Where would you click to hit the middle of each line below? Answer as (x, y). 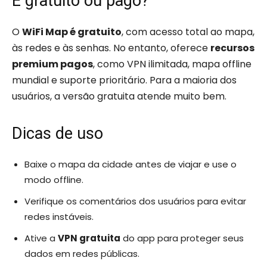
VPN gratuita (89, 238)
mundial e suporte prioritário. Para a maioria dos (124, 80)
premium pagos (52, 64)
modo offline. (54, 180)
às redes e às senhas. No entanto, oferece (111, 48)
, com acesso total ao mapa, (188, 32)
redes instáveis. (59, 217)
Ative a (41, 238)
